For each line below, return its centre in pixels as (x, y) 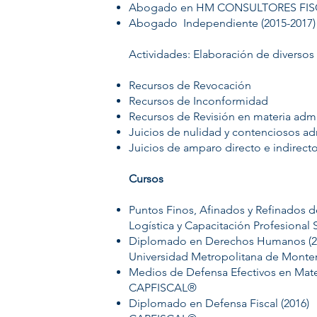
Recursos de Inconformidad (198, 101)
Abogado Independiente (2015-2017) (222, 23)
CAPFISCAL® (163, 288)
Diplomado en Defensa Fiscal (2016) (219, 303)
